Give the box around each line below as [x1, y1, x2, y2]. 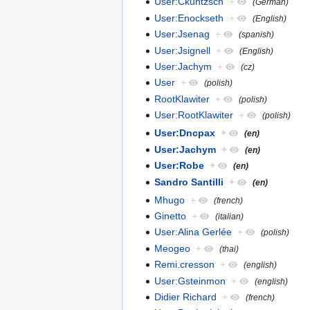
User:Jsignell [154, 44, 211, 56]
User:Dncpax [154, 127, 216, 139]
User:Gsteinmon [154, 275, 226, 286]
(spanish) [239, 30, 275, 39]
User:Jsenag [154, 28, 210, 40]
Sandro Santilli [154, 176, 224, 188]
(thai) [219, 244, 239, 253]
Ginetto [154, 210, 187, 222]
